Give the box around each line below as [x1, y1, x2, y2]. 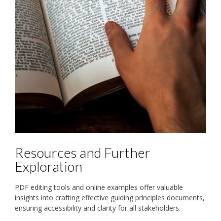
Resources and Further [15, 144, 150, 161]
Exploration [15, 157, 82, 175]
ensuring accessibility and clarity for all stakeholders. [15, 203, 181, 213]
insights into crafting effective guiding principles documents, [15, 192, 205, 202]
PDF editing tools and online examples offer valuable [15, 182, 183, 192]
